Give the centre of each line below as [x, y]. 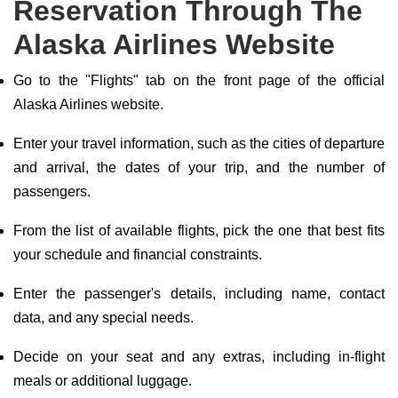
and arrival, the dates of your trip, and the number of [199, 167]
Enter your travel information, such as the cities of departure [199, 143]
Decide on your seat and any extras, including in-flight [199, 357]
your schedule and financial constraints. [138, 255]
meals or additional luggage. [103, 381]
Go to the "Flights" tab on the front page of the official [199, 80]
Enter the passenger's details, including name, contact [199, 294]
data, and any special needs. [103, 318]
